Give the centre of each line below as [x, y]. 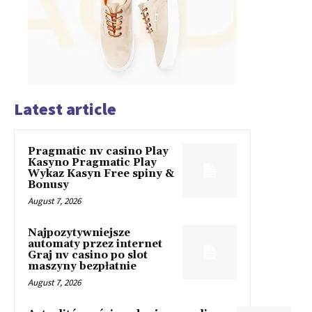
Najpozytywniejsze [79, 233]
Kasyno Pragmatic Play [92, 163]
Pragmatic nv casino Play [98, 152]
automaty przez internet [95, 244]
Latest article [65, 109]
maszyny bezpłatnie [82, 267]
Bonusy [48, 185]
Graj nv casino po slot [88, 256]
